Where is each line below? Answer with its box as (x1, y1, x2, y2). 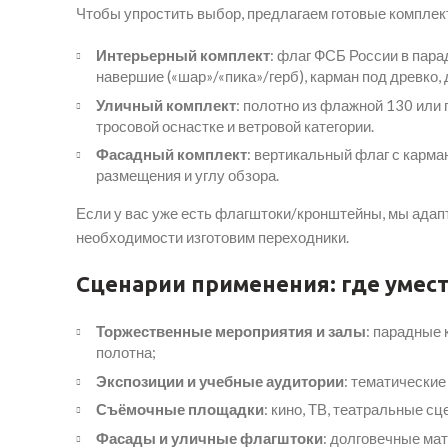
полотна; (96, 343, 156, 362)
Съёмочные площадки (96, 400, 264, 419)
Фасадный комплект (96, 145, 247, 164)
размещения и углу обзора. (96, 166, 279, 185)
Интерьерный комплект (96, 46, 270, 65)
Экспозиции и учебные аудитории (96, 371, 344, 390)
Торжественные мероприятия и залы (96, 322, 366, 341)
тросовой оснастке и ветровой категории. (96, 116, 374, 135)
